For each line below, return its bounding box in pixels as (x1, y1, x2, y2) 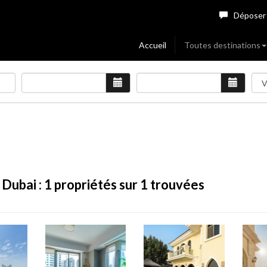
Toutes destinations (184, 40, 261, 50)
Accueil (139, 40, 167, 50)
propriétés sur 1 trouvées (52, 176, 204, 193)
